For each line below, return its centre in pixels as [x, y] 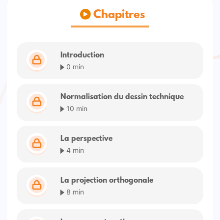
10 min [76, 108]
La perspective [87, 139]
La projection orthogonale [107, 180]
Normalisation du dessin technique [122, 97]
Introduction [82, 55]
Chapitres [118, 15]
